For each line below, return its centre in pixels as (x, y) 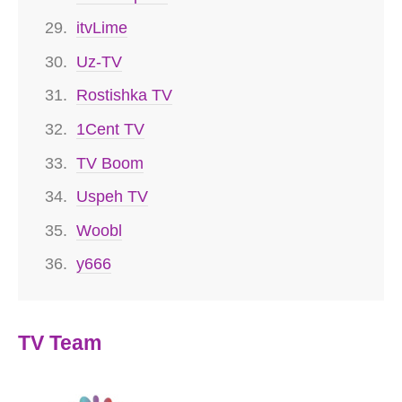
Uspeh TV (112, 197)
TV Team (60, 342)
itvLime (102, 28)
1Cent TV (110, 129)
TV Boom (110, 163)
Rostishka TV (124, 96)
